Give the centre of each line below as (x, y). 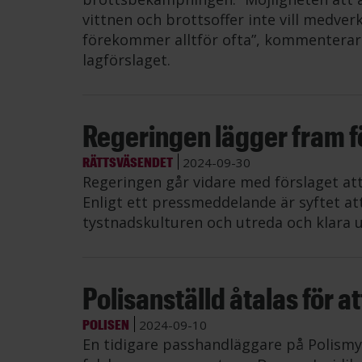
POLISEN (106, 324)
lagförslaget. (126, 60)
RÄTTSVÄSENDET (128, 162)
